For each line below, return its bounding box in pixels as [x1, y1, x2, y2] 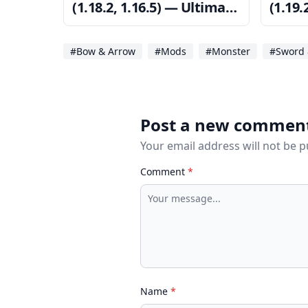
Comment [140, 164, 188, 178]
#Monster [206, 44, 250, 58]
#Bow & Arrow [70, 44, 135, 58]
